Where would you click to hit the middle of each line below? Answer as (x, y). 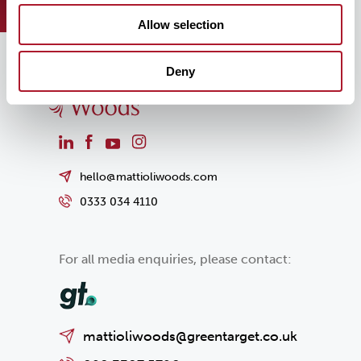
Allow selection (180, 24)
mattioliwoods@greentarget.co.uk (190, 336)
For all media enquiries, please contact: (175, 259)
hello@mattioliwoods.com (148, 177)
